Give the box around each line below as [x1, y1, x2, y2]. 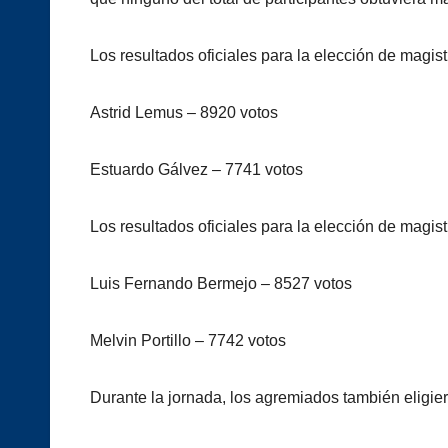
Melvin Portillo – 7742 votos [90, 332, 286, 350]
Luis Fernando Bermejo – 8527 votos [90, 275, 352, 293]
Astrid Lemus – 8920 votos [90, 104, 278, 122]
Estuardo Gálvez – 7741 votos [90, 161, 303, 179]
